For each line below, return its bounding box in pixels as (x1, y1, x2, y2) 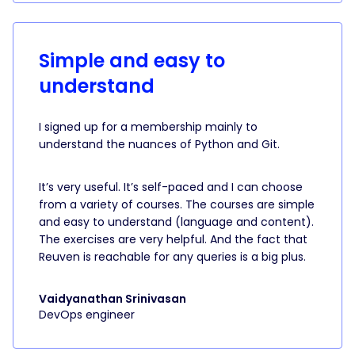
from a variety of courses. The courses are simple (39, 197, 315, 213)
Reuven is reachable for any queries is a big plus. (39, 249, 306, 265)
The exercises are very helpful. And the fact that (39, 231, 307, 248)
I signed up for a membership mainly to (39, 119, 258, 136)
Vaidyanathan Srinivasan (39, 291, 186, 307)
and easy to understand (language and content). (39, 214, 314, 231)
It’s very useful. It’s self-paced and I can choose (39, 179, 303, 196)
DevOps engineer (39, 307, 135, 323)
